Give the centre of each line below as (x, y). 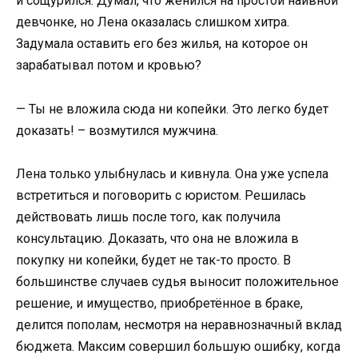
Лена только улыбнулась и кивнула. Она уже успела (172, 173)
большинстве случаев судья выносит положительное (177, 281)
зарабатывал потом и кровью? (109, 66)
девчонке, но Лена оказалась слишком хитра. (153, 22)
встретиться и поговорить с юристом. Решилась (161, 195)
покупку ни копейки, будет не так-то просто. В (153, 260)
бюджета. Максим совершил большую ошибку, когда (178, 346)
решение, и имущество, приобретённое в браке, (159, 303)
